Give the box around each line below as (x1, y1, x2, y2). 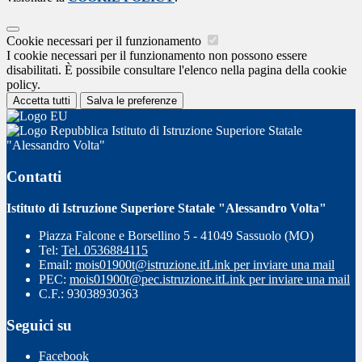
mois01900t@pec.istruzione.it (69, 271, 221, 286)
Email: (39, 257, 75, 271)
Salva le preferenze (86, 95, 177, 107)
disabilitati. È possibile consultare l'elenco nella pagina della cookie (6, 63, 347, 78)
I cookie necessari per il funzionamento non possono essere (6, 48, 307, 63)
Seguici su (6, 316, 72, 334)
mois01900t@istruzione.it (75, 257, 206, 271)
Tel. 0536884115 (61, 242, 148, 257)
